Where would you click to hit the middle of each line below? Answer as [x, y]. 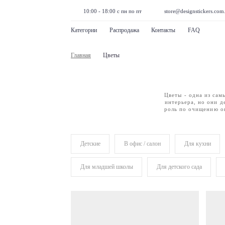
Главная [81, 55]
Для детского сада [179, 167]
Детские [90, 144]
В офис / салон [142, 144]
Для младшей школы [106, 167]
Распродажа [124, 30]
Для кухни [197, 144]
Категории [84, 30]
